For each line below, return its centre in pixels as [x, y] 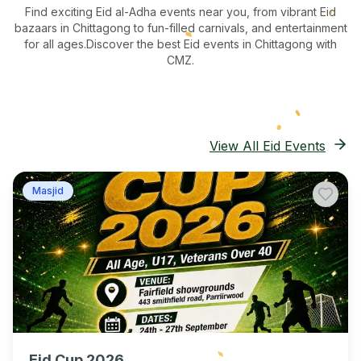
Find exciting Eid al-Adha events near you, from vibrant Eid [180, 12]
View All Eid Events [268, 146]
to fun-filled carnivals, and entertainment [239, 28]
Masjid [48, 191]
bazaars [37, 28]
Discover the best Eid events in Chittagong [199, 44]
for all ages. [55, 44]
